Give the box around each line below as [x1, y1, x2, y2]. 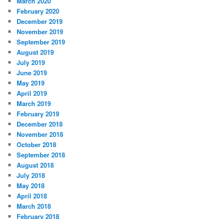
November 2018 [17, 130, 64, 139]
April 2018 [17, 191, 47, 201]
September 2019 [17, 37, 66, 47]
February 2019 [17, 109, 60, 119]
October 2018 [17, 140, 57, 150]
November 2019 [17, 27, 64, 37]
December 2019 [17, 17, 63, 26]
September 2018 [17, 150, 66, 160]
